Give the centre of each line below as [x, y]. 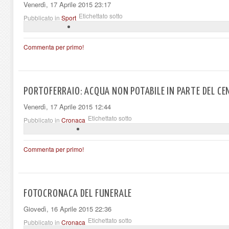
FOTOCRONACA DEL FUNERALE [78, 193]
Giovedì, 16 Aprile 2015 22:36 [67, 209]
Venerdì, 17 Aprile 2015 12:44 [67, 106]
